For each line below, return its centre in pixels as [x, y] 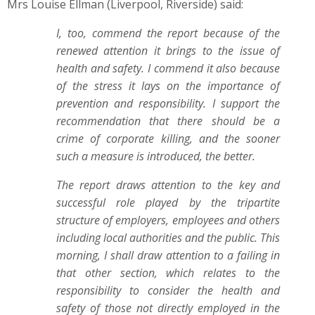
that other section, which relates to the [168, 273]
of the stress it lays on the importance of [168, 86]
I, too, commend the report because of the [168, 33]
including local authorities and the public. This [168, 238]
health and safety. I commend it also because [168, 68]
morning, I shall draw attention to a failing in [168, 255]
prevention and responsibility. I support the [168, 103]
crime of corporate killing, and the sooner [168, 139]
